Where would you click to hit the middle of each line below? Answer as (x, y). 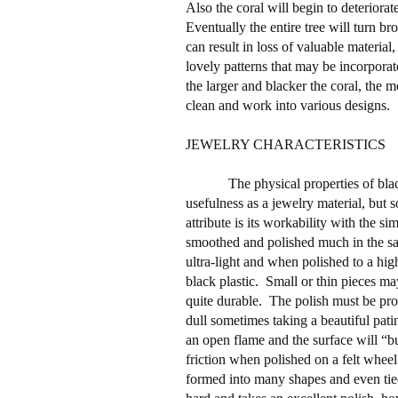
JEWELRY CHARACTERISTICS (285, 144)
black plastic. (222, 281)
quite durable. (223, 300)
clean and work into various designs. (287, 105)
